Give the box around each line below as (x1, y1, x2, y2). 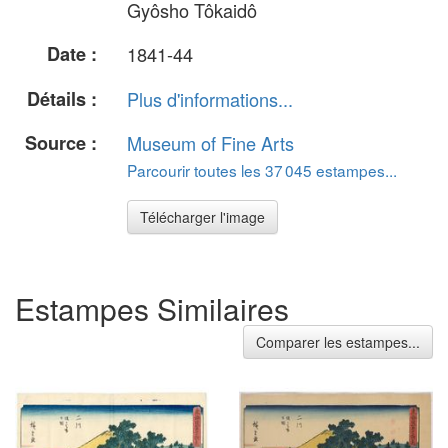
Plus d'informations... (127, 85, 293, 112)
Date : (47, 41, 97, 68)
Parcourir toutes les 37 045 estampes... (127, 158, 397, 181)
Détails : (27, 85, 97, 112)
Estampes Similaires (15, 287, 289, 331)
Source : (25, 129, 97, 156)
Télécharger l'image (140, 206, 265, 227)
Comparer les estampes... (256, 332, 420, 353)
